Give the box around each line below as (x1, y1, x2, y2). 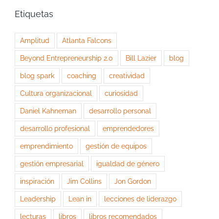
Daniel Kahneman (20, 106, 76, 115)
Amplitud (20, 36, 49, 44)
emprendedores (103, 124, 154, 132)
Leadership (20, 194, 56, 203)
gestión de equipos (86, 141, 147, 150)
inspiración (20, 176, 54, 185)
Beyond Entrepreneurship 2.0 (20, 53, 113, 62)
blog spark (20, 71, 54, 80)
